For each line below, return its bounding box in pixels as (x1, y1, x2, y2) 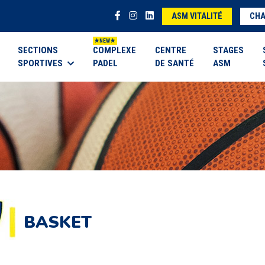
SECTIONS (18, 45, 58, 56)
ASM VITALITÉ (172, 11, 222, 21)
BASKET (24, 211, 92, 234)
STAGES (213, 45, 244, 56)
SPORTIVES (18, 58, 63, 69)
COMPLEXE (93, 45, 136, 56)
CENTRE (155, 45, 186, 56)
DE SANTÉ (155, 58, 194, 69)
